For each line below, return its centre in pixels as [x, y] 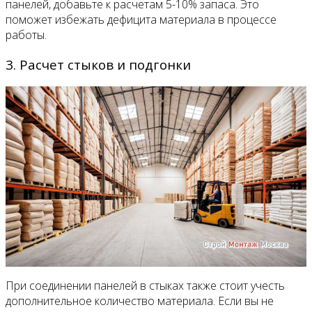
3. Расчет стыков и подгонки [98, 64]
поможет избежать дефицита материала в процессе [141, 20]
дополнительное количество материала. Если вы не [140, 301]
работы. [26, 35]
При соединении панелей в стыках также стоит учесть [145, 285]
